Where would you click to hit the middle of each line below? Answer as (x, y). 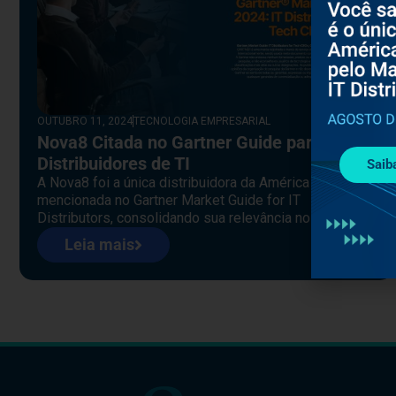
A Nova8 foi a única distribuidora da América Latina (194, 182)
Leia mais (99, 244)
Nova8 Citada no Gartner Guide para (179, 142)
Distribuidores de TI (114, 163)
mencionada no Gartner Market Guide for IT (169, 200)
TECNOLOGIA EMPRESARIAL (202, 121)
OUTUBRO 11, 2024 (85, 121)
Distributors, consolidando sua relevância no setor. (193, 217)
